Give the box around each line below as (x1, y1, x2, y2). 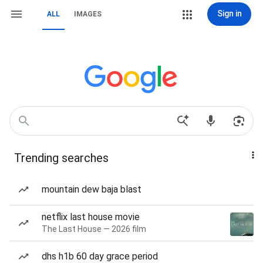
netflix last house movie (42, 211, 140, 222)
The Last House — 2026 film (42, 224, 146, 234)
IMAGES (74, 10, 102, 18)
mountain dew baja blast (42, 184, 141, 195)
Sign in (217, 9, 242, 18)
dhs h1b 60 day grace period (42, 251, 158, 262)
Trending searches (14, 151, 109, 165)
